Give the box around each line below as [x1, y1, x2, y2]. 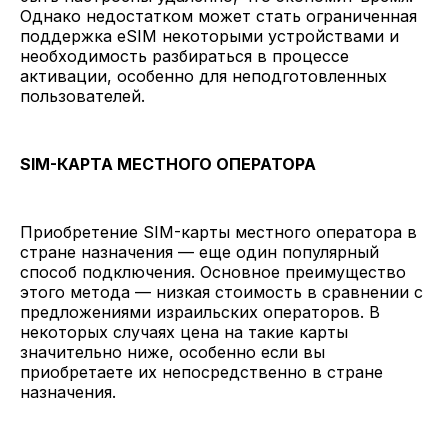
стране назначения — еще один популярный [20, 241, 379, 262]
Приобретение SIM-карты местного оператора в [20, 221, 417, 242]
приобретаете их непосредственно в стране [20, 361, 383, 382]
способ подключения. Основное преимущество [20, 261, 406, 282]
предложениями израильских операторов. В [20, 301, 380, 322]
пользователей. [20, 85, 165, 106]
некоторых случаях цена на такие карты [20, 321, 348, 342]
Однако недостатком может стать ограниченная [20, 5, 417, 26]
